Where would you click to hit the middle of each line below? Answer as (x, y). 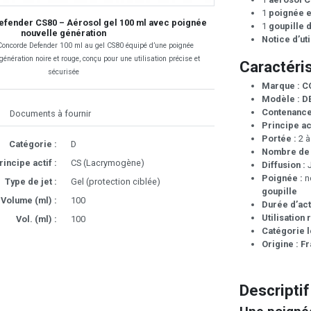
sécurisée (64, 72)
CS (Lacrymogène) (107, 163)
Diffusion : (284, 165)
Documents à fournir (51, 114)
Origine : (280, 244)
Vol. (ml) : (36, 219)
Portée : (279, 139)
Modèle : (281, 99)
